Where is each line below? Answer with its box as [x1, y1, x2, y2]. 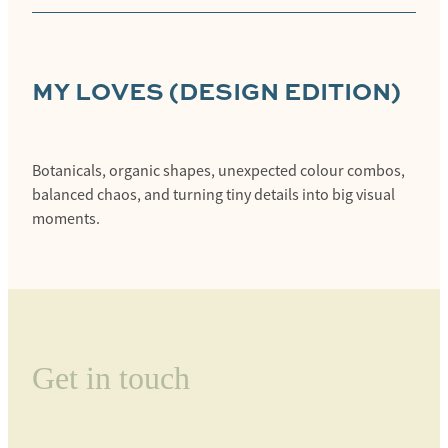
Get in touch [32, 360, 190, 397]
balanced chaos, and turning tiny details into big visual [32, 184, 395, 205]
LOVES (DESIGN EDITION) [75, 73, 401, 107]
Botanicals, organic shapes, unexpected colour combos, [32, 160, 405, 181]
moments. [32, 208, 100, 229]
